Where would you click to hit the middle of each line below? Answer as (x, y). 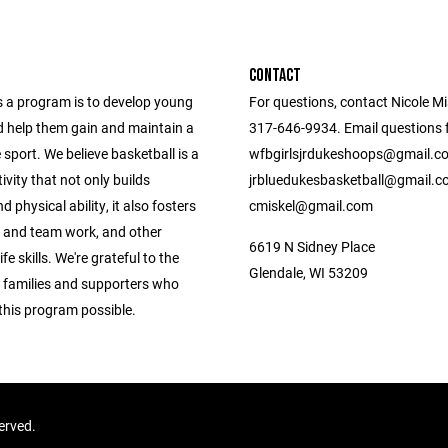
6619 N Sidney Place (312, 246)
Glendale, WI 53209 (308, 272)
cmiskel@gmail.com (311, 205)
